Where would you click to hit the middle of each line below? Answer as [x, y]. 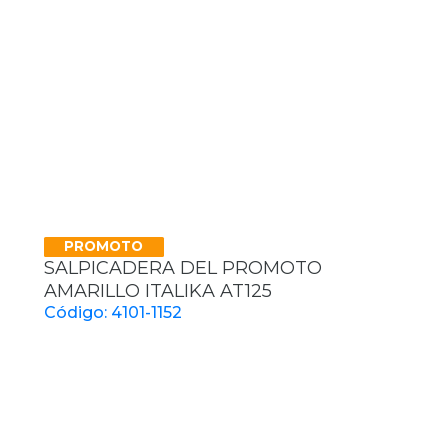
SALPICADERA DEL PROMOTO [183, 267]
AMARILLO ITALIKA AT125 [158, 290]
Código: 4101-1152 [113, 312]
